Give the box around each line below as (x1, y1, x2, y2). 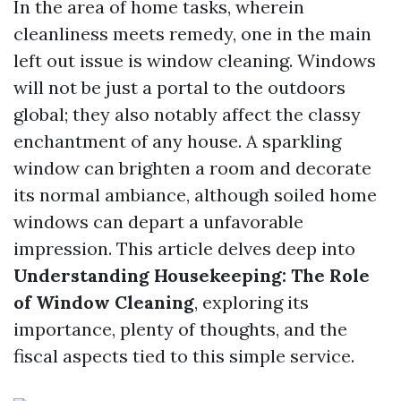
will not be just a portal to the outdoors (13, 76, 346, 98)
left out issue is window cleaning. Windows (13, 49, 376, 72)
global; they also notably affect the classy (13, 103, 361, 125)
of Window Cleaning (13, 291, 194, 313)
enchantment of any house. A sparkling (13, 130, 341, 152)
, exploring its (194, 291, 309, 313)
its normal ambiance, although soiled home (13, 183, 377, 206)
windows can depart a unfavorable (13, 210, 303, 233)
